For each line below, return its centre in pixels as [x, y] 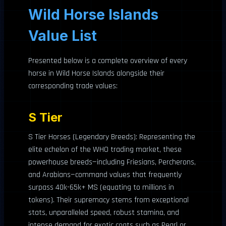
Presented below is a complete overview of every [108, 61]
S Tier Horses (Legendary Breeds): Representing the [112, 137]
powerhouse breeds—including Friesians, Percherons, [112, 162]
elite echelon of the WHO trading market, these [105, 150]
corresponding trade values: [73, 86]
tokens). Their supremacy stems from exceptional [108, 200]
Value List [63, 36]
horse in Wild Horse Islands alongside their [96, 73]
